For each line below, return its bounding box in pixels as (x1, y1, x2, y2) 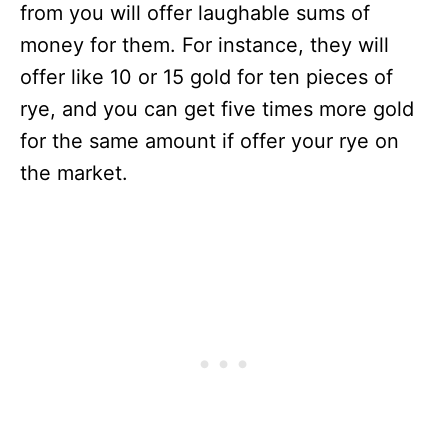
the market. (20, 161, 128, 186)
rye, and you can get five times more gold (20, 97, 414, 122)
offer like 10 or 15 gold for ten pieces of (20, 65, 393, 90)
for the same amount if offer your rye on (20, 129, 399, 154)
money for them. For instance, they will (20, 33, 389, 58)
